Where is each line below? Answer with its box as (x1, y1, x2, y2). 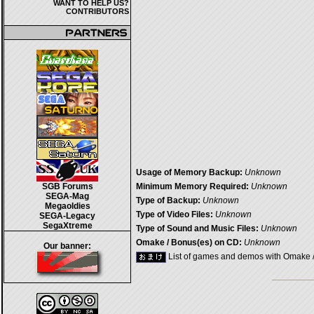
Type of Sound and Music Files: (136, 224, 259, 233)
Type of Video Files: (136, 210, 213, 219)
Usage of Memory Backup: (136, 168, 243, 177)
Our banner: (43, 241, 91, 251)
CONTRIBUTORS (66, 7, 129, 15)
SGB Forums (41, 182, 93, 191)
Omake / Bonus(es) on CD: (136, 238, 242, 247)
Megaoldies (44, 201, 90, 211)
